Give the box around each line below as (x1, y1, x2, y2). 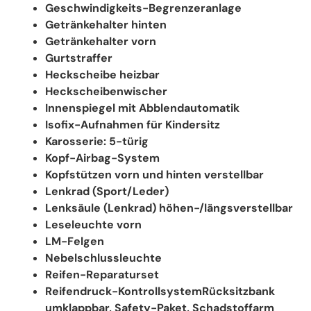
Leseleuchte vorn (45, 217, 142, 232)
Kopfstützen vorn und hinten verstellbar (45, 167, 264, 182)
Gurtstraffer (45, 50, 112, 65)
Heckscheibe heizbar (45, 67, 160, 82)
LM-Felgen (45, 233, 104, 249)
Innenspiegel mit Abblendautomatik (45, 100, 239, 115)
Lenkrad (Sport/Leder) (45, 183, 169, 199)
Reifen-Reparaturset (45, 267, 159, 282)
